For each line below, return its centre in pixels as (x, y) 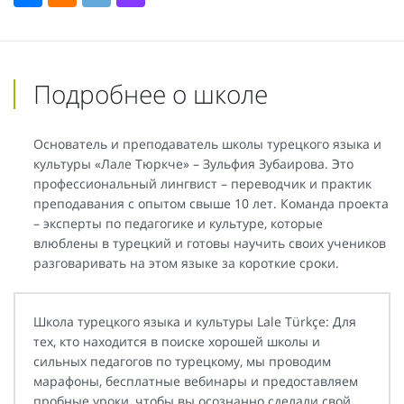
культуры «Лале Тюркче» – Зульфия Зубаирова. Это (193, 163)
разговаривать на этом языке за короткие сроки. (186, 262)
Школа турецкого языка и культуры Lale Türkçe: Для (195, 321)
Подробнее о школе (151, 93)
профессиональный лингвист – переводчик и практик (202, 183)
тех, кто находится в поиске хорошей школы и (177, 341)
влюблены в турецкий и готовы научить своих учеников (210, 243)
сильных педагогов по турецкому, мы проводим (182, 361)
